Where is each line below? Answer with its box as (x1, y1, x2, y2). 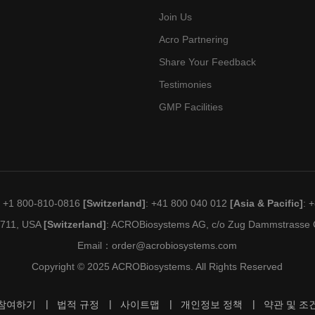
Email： (77, 240, 112, 252)
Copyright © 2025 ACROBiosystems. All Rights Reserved (32, 261, 283, 273)
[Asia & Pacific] (230, 198, 304, 210)
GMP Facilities (158, 101, 223, 113)
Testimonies (158, 79, 212, 91)
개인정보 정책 (180, 299, 243, 311)
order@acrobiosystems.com (112, 240, 238, 252)
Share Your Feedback (158, 56, 256, 68)
